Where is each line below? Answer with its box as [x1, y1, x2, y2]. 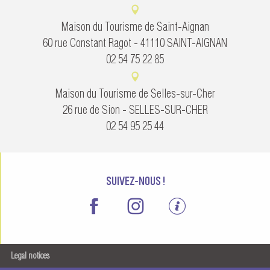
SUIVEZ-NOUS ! [106, 172, 165, 187]
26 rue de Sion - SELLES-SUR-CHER [62, 102, 208, 117]
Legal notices [11, 250, 50, 262]
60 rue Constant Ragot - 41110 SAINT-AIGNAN [43, 36, 227, 50]
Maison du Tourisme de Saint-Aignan [61, 19, 209, 34]
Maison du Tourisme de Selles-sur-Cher [55, 86, 215, 101]
